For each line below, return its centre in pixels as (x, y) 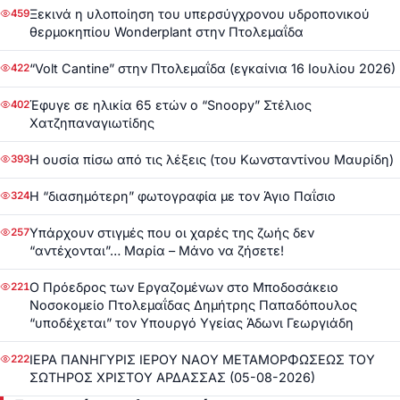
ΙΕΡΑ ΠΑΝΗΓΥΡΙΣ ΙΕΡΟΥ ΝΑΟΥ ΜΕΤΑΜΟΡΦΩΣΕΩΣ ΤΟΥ (202, 359)
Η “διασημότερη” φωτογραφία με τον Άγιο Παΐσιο (183, 196)
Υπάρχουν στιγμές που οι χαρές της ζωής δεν (172, 232)
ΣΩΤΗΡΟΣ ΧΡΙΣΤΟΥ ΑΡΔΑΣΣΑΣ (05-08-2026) (172, 377)
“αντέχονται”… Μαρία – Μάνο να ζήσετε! (157, 250)
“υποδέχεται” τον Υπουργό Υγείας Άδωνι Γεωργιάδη (192, 322)
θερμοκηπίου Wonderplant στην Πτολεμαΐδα (167, 31)
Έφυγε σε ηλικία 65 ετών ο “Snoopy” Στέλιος (171, 104)
